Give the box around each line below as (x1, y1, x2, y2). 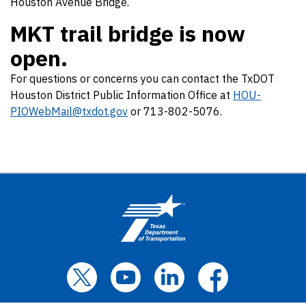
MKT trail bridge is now (10, 19, 245, 48)
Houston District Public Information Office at (10, 88, 233, 102)
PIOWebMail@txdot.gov (10, 105, 128, 118)
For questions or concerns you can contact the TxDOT (10, 72, 275, 85)
